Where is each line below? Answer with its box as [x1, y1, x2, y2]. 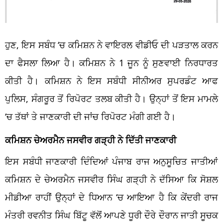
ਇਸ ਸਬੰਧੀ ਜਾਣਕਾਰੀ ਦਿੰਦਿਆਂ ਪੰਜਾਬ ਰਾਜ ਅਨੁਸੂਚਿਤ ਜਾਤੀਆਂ [5, 155, 218, 168]
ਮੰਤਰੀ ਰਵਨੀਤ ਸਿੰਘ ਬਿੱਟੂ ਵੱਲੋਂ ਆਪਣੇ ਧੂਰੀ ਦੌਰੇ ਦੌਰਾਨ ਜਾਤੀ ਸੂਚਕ [5, 209, 218, 222]
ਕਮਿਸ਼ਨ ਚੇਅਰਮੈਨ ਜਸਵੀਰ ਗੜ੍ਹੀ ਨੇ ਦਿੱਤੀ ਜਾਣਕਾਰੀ [5, 134, 176, 146]
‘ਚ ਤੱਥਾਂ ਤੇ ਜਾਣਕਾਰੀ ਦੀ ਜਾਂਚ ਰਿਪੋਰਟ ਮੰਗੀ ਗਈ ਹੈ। [5, 111, 176, 123]
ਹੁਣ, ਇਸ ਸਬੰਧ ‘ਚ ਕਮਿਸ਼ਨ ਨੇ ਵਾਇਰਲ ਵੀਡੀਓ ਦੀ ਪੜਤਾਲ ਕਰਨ [5, 39, 218, 51]
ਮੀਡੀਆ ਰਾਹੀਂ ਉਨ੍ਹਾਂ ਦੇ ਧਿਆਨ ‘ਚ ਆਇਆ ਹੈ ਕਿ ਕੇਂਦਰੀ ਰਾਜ [5, 191, 218, 204]
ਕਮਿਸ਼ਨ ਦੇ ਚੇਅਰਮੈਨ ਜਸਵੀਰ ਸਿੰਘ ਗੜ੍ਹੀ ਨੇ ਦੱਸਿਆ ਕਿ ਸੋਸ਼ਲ [5, 173, 218, 186]
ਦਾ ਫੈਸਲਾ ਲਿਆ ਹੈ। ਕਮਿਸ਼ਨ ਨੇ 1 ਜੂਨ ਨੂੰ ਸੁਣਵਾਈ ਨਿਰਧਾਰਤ [5, 57, 218, 69]
